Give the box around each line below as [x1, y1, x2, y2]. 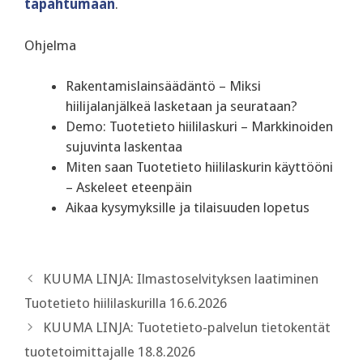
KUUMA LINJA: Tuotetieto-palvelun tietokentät [43, 318, 331, 335]
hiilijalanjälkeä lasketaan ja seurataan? [66, 98, 297, 115]
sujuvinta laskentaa [66, 139, 182, 156]
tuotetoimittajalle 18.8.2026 [24, 343, 195, 360]
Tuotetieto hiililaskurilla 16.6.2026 [24, 294, 227, 311]
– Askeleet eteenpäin [66, 179, 192, 196]
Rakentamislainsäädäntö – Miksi [66, 78, 261, 95]
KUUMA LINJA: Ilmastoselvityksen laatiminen [43, 270, 319, 287]
